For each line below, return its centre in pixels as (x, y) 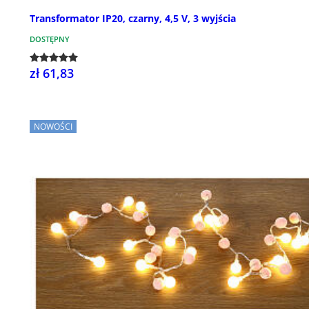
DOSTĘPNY (50, 39)
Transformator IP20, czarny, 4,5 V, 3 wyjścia (133, 18)
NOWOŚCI (53, 126)
